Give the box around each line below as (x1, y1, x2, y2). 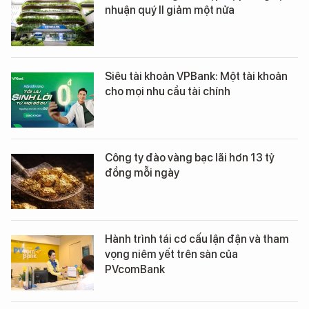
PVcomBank (105, 263, 165, 277)
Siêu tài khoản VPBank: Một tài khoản (105, 70, 288, 83)
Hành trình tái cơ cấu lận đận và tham (105, 232, 289, 246)
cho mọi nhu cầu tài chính (105, 85, 230, 99)
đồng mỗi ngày (105, 166, 179, 180)
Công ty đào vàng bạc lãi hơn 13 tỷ (105, 151, 275, 165)
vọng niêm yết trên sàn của (105, 248, 238, 261)
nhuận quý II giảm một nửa (105, 3, 235, 17)
